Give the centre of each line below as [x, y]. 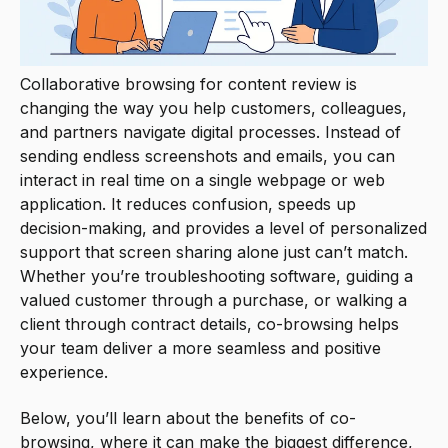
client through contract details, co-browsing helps [209, 323]
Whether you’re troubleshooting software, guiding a [216, 275]
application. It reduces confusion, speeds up [188, 203]
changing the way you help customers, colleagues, [213, 107]
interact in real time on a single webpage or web [202, 179]
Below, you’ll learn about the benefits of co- [188, 417]
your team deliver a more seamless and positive [200, 347]
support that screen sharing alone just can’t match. [214, 251]
